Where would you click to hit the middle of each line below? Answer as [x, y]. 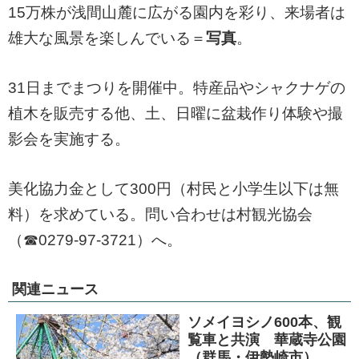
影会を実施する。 [69, 139]
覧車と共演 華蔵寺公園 [267, 340]
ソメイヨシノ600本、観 [264, 322]
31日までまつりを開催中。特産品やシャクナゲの [177, 88]
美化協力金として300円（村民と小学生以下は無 [173, 189]
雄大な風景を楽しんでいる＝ [107, 38]
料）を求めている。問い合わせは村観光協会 [160, 214]
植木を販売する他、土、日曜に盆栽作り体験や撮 [175, 113]
